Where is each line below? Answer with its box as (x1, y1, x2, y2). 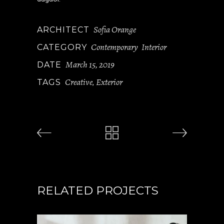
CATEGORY (37, 42, 87, 52)
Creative (65, 76, 92, 88)
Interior (141, 41, 166, 53)
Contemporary (91, 41, 138, 53)
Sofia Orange (93, 23, 136, 35)
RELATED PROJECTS (37, 183, 158, 197)
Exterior (96, 76, 122, 88)
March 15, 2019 (65, 58, 114, 70)
